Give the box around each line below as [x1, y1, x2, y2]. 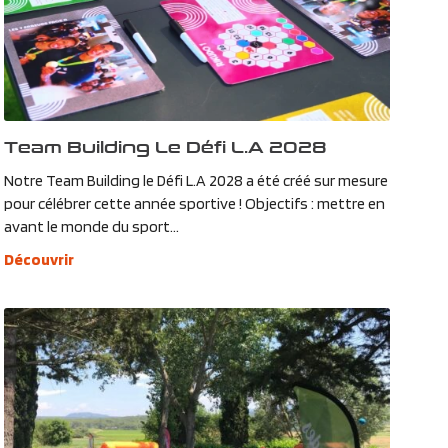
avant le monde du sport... [3, 217, 179, 237]
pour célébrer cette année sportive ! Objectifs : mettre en [3, 194, 385, 214]
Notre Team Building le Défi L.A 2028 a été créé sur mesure [3, 171, 388, 191]
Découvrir [3, 250, 74, 270]
